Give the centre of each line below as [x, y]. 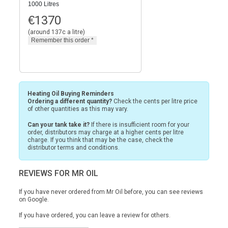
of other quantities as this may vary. [78, 109]
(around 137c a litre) [56, 32]
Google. [38, 199]
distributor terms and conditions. [74, 147]
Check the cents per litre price [155, 101]
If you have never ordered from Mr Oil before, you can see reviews [111, 192]
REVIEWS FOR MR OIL [59, 173]
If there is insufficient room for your [139, 124]
